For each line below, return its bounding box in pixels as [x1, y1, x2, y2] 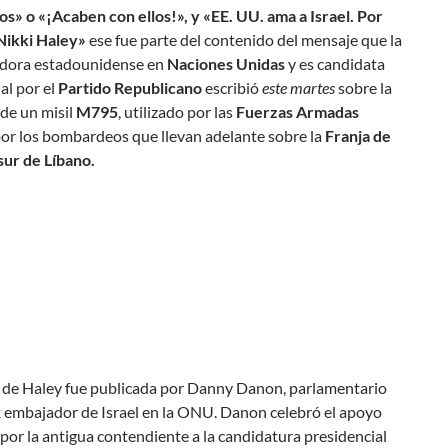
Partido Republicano [55, 78, 202, 97]
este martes [262, 78, 335, 97]
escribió [202, 78, 262, 97]
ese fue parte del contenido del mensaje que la [86, 30, 402, 49]
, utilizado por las [118, 102, 233, 121]
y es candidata [285, 54, 385, 73]
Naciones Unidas [164, 54, 285, 73]
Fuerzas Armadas [233, 102, 359, 121]
